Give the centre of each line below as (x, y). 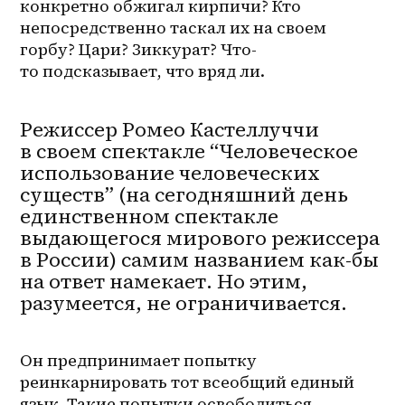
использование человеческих (170, 172)
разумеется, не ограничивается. (184, 302)
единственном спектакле (150, 216)
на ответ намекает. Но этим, (164, 281)
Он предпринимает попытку (139, 360)
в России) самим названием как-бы (200, 259)
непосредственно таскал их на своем (174, 27)
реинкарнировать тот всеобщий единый (188, 381)
